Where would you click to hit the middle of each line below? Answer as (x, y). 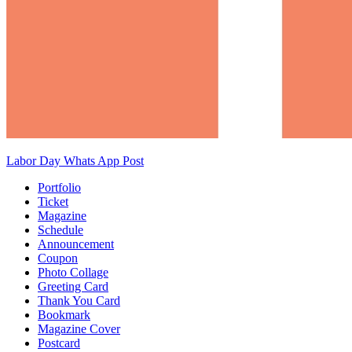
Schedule (60, 229)
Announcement (76, 244)
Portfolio (59, 187)
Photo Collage (73, 272)
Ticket (53, 201)
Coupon (58, 258)
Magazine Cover (79, 328)
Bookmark (64, 314)
